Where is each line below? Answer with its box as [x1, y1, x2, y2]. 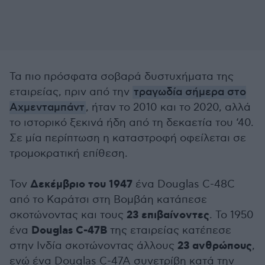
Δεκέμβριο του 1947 [30, 177, 132, 192]
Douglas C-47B [28, 224, 107, 238]
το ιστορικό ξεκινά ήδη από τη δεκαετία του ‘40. [9, 117, 254, 129]
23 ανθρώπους [177, 239, 252, 253]
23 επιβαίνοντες [127, 208, 209, 222]
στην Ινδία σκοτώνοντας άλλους [9, 240, 177, 252]
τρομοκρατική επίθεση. [9, 147, 128, 160]
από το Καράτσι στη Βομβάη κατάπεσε [9, 193, 207, 206]
